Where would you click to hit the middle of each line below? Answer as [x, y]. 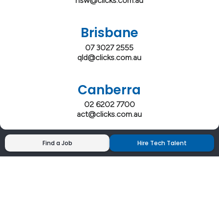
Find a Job [57, 143]
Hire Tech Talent [162, 143]
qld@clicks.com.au [109, 57]
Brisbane [109, 33]
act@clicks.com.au [109, 114]
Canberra [109, 90]
